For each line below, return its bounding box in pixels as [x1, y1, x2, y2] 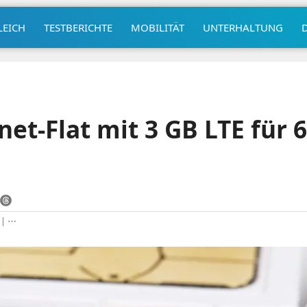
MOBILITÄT [130, 20, 184, 34]
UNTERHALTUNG [202, 20, 283, 34]
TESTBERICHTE [43, 20, 112, 34]
